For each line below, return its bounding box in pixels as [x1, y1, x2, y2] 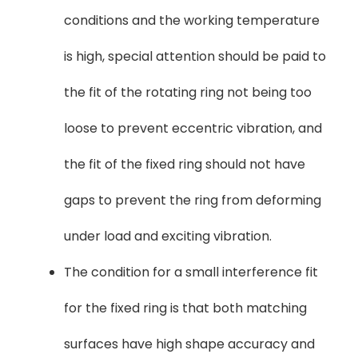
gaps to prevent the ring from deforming [64, 190, 321, 209]
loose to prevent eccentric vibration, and [64, 118, 322, 137]
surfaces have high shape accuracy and [64, 334, 315, 353]
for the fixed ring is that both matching [64, 298, 307, 317]
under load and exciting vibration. [64, 226, 272, 245]
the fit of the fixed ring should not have [64, 154, 305, 173]
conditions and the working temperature [64, 10, 320, 30]
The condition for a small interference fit [64, 262, 318, 281]
